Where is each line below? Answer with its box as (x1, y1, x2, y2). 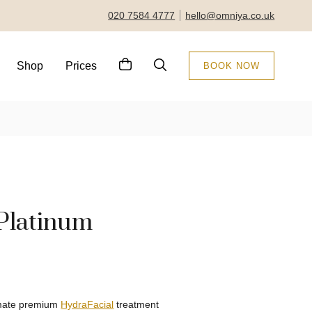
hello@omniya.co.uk (185, 10, 275, 22)
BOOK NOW (203, 61, 260, 72)
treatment (114, 299, 159, 310)
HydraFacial (61, 299, 114, 310)
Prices (65, 59, 97, 72)
